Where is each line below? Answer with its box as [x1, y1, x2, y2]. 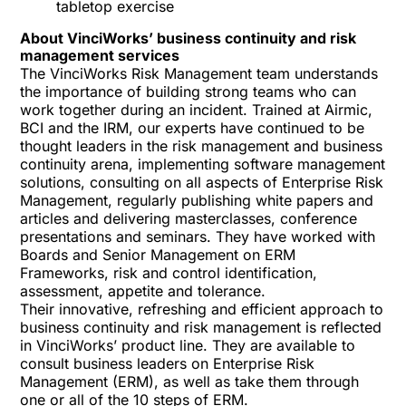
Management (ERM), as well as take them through [20, 372, 360, 391]
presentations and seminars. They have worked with [20, 227, 376, 246]
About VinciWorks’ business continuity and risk [20, 29, 357, 47]
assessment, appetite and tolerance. [20, 282, 266, 300]
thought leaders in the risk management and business [20, 137, 383, 155]
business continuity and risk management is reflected [20, 318, 382, 336]
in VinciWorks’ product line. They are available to [20, 336, 356, 354]
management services [20, 46, 180, 64]
